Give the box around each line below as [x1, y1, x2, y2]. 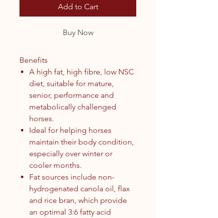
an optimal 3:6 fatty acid [29, 207, 111, 217]
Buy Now [62, 27, 93, 37]
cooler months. [29, 160, 84, 170]
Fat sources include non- [29, 172, 114, 182]
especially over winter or [29, 148, 112, 158]
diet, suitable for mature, [29, 78, 114, 88]
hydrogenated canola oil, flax [29, 183, 130, 193]
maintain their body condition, [29, 137, 134, 146]
